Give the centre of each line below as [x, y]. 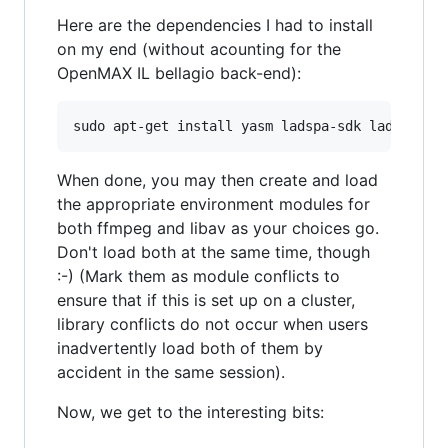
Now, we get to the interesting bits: [190, 411]
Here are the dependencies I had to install [215, 24]
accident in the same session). [171, 371]
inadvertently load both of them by [190, 347]
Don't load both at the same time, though [213, 251]
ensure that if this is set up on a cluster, [206, 299]
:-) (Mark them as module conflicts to [198, 275]
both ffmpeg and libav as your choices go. [218, 227]
